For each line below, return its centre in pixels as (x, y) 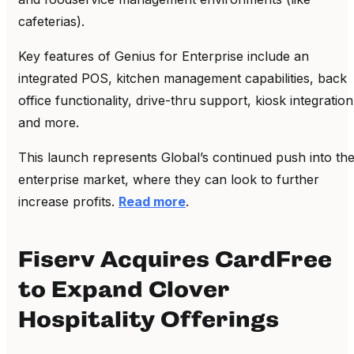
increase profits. (68, 201)
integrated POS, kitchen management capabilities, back (183, 78)
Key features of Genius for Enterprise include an (164, 56)
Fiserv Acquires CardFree (175, 259)
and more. (49, 122)
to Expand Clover (124, 289)
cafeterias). (53, 21)
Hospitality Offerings (149, 319)
